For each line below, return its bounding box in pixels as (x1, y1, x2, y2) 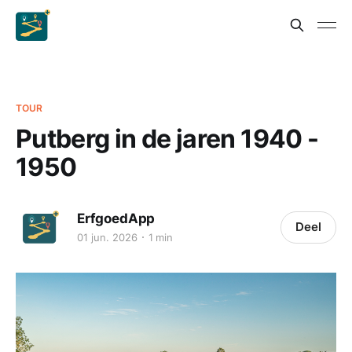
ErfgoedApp (77, 210, 156, 226)
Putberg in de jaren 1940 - (16, 123, 319, 154)
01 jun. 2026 (77, 230, 137, 244)
